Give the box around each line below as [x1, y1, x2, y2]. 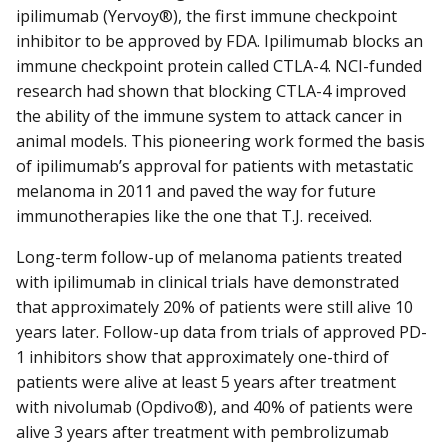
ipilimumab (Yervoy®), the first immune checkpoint [16, 5, 397, 28]
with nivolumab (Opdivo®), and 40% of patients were [16, 396, 413, 419]
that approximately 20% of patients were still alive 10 [16, 296, 413, 319]
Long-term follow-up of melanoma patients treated [16, 246, 402, 269]
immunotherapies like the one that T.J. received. [16, 205, 372, 228]
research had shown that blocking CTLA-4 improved [16, 80, 406, 103]
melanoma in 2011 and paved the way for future [16, 180, 376, 203]
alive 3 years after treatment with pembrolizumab [16, 421, 389, 444]
